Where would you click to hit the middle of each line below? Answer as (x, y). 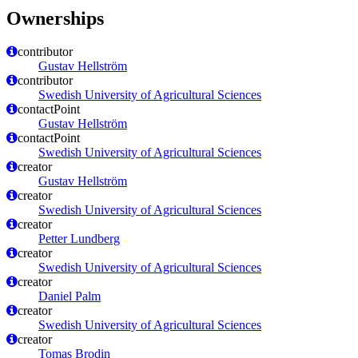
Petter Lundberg (79, 239)
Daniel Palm (70, 296)
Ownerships (55, 18)
